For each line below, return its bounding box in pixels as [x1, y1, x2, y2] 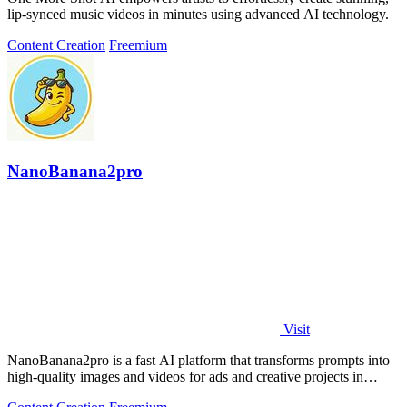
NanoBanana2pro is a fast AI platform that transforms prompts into [7, 352, 390, 369]
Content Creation [7, 36, 105, 53]
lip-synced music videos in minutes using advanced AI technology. [7, 5, 389, 22]
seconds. [7, 385, 56, 402]
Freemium [109, 36, 167, 53]
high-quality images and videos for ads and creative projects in [7, 369, 363, 385]
